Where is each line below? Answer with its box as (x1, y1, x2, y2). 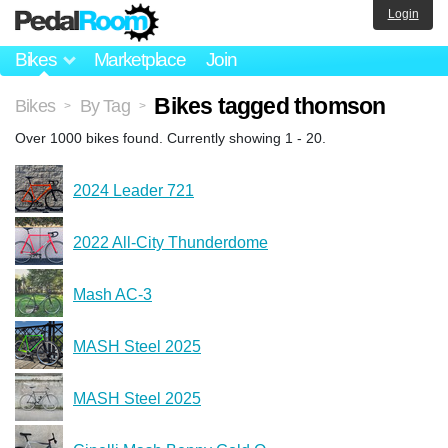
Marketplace (93, 49, 186, 71)
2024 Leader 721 (73, 181, 194, 199)
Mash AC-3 (73, 285, 152, 303)
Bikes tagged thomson (154, 92, 386, 119)
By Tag (79, 95, 130, 116)
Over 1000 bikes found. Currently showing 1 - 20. (15, 129, 326, 146)
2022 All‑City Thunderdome (73, 233, 268, 251)
